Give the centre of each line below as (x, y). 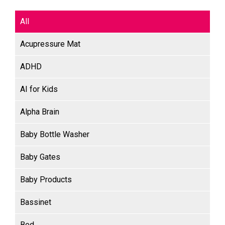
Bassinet (36, 202)
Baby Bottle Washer (55, 135)
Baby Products (46, 180)
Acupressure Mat (50, 44)
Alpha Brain (40, 112)
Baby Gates (40, 157)
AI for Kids (39, 89)
